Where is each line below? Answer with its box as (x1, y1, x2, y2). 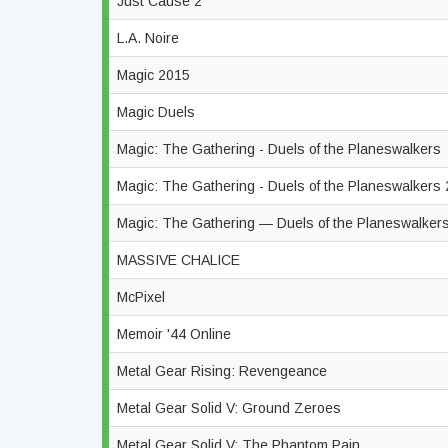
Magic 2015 (117, 67, 194, 83)
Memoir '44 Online (117, 326, 235, 342)
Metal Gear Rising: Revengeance (117, 363, 331, 379)
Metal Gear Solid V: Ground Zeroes (117, 400, 345, 416)
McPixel (117, 289, 169, 305)
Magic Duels (117, 104, 199, 120)
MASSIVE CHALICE (117, 252, 244, 268)
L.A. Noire (117, 30, 183, 46)
